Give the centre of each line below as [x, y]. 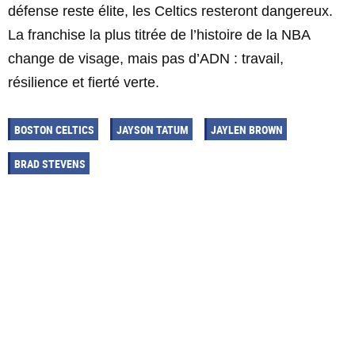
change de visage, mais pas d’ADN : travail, [146, 59]
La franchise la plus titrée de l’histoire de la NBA [159, 35]
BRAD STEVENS [50, 164]
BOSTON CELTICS [54, 130]
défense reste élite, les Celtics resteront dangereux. [170, 11]
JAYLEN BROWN [247, 130]
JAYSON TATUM [153, 130]
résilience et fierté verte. [84, 82]
